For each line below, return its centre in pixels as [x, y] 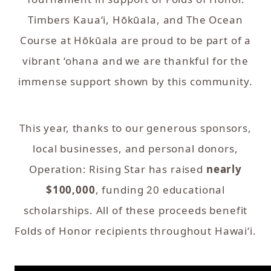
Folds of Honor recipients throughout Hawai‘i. [135, 231]
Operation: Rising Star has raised [117, 169]
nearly [224, 169]
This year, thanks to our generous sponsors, [135, 128]
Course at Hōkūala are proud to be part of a [135, 40]
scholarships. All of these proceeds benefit [135, 210]
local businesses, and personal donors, [135, 149]
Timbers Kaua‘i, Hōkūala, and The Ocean [135, 20]
